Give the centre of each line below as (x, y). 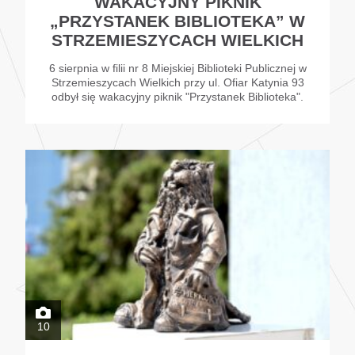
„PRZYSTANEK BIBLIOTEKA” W (177, 21)
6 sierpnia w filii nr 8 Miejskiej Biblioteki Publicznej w (177, 69)
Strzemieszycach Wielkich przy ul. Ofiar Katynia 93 (177, 83)
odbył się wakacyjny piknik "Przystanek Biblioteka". (177, 97)
